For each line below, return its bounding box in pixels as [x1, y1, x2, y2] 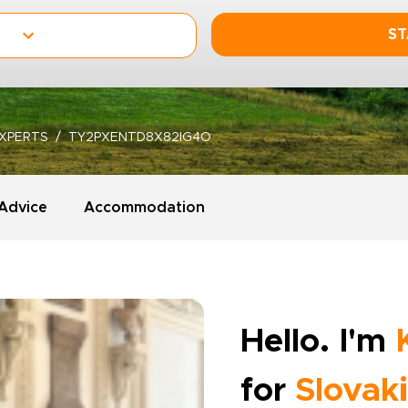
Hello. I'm [240, 325, 395, 358]
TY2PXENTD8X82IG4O [68, 131, 211, 144]
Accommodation [84, 200, 205, 215]
